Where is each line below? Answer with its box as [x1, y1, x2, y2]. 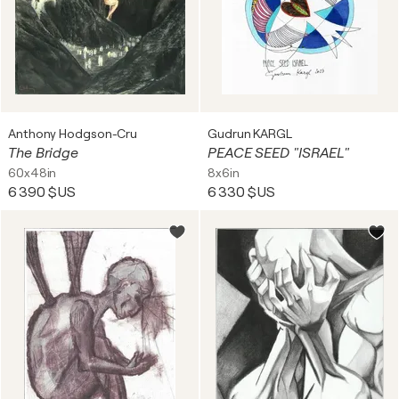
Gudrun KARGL [208, 126, 292, 141]
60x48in [8, 166, 57, 180]
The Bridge [8, 145, 78, 161]
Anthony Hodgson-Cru [8, 126, 138, 141]
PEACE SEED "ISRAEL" [208, 145, 350, 161]
